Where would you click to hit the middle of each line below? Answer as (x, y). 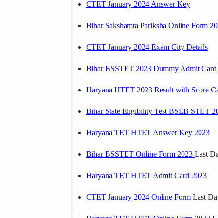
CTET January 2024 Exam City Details (147, 47)
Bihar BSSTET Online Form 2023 (140, 154)
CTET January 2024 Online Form (139, 197)
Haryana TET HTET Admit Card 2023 (146, 175)
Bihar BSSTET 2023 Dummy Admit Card (151, 68)
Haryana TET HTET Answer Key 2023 (148, 132)
